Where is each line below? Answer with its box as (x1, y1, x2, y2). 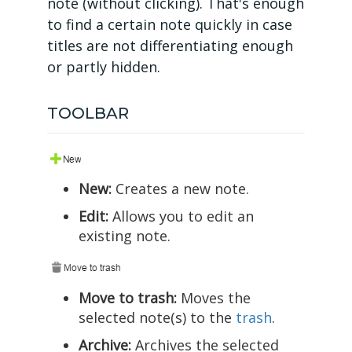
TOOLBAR (47, 104, 129, 123)
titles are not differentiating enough (47, 36, 293, 56)
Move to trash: (79, 288, 177, 308)
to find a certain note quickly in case (47, 15, 292, 35)
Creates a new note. (112, 179, 249, 199)
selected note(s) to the (79, 308, 236, 328)
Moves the (177, 288, 251, 308)
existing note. (79, 226, 170, 246)
